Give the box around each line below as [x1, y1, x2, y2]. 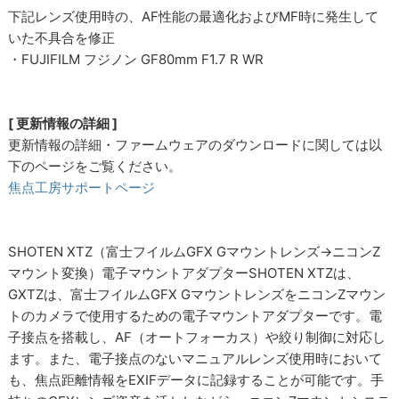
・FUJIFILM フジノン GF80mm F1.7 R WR [8, 50, 265, 68]
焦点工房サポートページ [8, 178, 156, 196]
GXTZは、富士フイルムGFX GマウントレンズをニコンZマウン [8, 285, 387, 303]
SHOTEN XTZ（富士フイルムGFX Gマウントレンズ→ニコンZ [8, 242, 381, 260]
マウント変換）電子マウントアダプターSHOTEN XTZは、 [8, 264, 361, 281]
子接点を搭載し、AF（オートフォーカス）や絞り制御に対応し [8, 328, 387, 346]
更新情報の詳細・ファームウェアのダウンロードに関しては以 [8, 135, 383, 153]
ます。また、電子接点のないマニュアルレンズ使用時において [8, 349, 383, 367]
